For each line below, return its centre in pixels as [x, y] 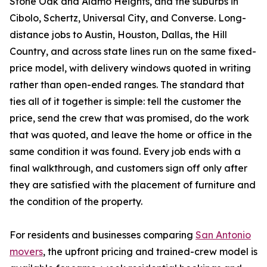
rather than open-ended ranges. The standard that [127, 85]
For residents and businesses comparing [103, 235]
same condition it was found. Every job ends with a [125, 152]
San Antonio [223, 235]
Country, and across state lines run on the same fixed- [133, 52]
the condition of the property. [76, 202]
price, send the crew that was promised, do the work [129, 118]
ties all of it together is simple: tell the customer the [125, 102]
